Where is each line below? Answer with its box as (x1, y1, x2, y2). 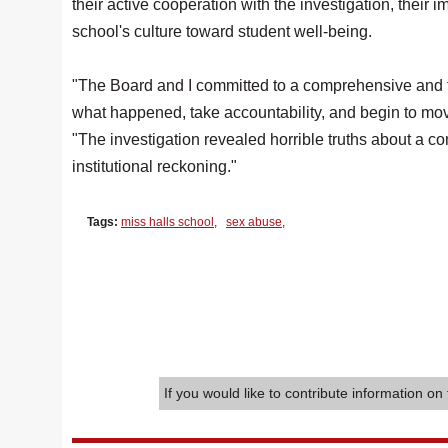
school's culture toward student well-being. (72, 23, 372, 40)
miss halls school (121, 215, 214, 229)
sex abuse (226, 215, 282, 229)
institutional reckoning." (72, 158, 237, 175)
